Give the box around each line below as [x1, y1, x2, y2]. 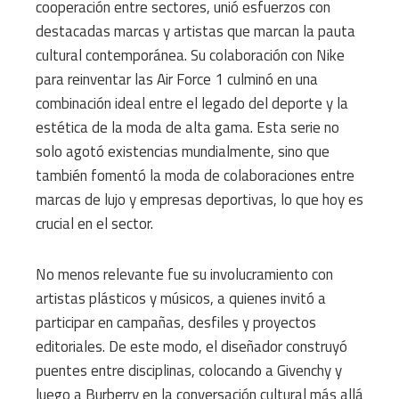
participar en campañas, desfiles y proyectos [36, 311, 316, 335]
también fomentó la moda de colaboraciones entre [36, 164, 354, 188]
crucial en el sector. [36, 212, 153, 236]
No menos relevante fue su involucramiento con [36, 263, 333, 287]
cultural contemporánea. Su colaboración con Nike [36, 44, 345, 68]
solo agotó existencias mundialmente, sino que [36, 140, 330, 164]
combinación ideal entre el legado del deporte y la [36, 92, 348, 116]
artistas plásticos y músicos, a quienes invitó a [36, 287, 326, 311]
